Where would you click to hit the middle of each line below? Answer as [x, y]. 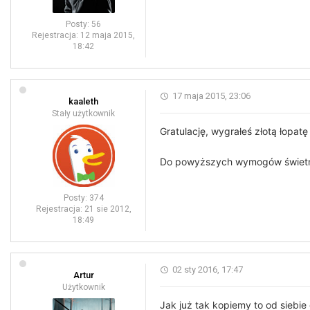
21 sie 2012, [108, 209]
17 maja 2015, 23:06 [211, 96]
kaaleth [83, 101]
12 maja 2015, [108, 35]
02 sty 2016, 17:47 [208, 270]
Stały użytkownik [83, 113]
